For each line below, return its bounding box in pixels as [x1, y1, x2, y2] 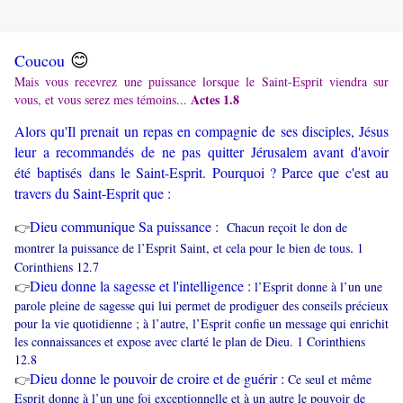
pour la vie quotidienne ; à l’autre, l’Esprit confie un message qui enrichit [14, 315, 389, 333]
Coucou [14, 49, 70, 72]
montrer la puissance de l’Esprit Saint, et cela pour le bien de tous [14, 239, 350, 257]
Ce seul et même [288, 371, 372, 389]
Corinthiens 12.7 [14, 258, 99, 276]
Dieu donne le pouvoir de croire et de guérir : [30, 369, 288, 389]
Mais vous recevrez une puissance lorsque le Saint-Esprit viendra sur [14, 73, 389, 91]
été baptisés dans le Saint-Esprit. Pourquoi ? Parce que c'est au [14, 163, 389, 183]
